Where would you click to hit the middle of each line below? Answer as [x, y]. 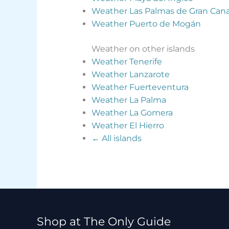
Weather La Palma [129, 100]
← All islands [116, 139]
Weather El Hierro [128, 126]
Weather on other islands [143, 49]
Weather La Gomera [132, 113]
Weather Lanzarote [130, 75]
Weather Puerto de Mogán [146, 24]
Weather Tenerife [127, 62]
